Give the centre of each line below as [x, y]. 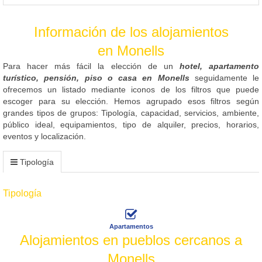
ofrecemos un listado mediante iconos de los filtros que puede [131, 89]
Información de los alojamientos [131, 32]
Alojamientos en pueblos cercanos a [131, 240]
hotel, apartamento [219, 66]
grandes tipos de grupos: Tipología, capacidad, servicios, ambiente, [131, 113]
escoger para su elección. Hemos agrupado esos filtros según [131, 101]
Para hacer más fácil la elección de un [91, 66]
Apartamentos [131, 226]
